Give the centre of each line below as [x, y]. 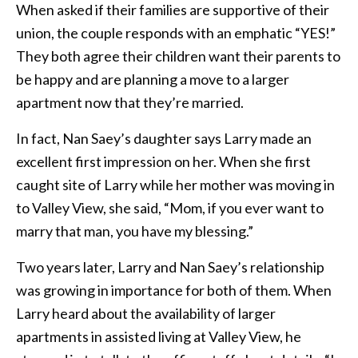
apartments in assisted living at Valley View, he [159, 336]
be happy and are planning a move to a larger [153, 79]
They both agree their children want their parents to [178, 56]
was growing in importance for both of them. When [174, 290]
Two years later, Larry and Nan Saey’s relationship [170, 267]
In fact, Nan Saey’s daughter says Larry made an [164, 138]
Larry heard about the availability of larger [146, 313]
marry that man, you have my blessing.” [135, 231]
